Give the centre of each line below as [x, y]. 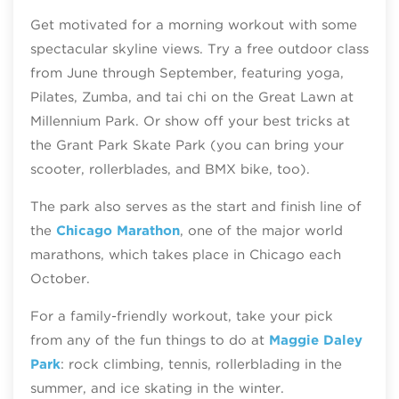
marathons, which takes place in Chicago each [185, 254]
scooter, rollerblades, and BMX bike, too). [170, 169]
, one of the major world [261, 230]
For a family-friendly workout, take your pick [181, 316]
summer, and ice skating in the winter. [157, 388]
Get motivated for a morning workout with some [193, 24]
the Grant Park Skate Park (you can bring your [187, 145]
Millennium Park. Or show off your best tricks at [190, 121]
